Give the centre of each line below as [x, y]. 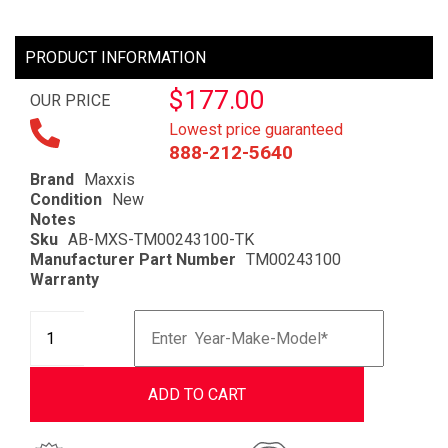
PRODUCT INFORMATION [115, 57]
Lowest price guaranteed [256, 129]
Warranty [64, 279]
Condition [66, 199]
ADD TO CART [196, 394]
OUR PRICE [70, 100]
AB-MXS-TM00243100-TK [161, 239]
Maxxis [109, 179]
